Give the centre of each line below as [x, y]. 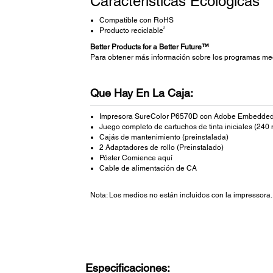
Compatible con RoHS [136, 20]
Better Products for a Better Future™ [149, 47]
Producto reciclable [131, 31]
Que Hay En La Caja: [141, 93]
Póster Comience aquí [136, 158]
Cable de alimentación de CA [148, 168]
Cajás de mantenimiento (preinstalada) [164, 137]
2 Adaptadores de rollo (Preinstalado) [161, 148]
